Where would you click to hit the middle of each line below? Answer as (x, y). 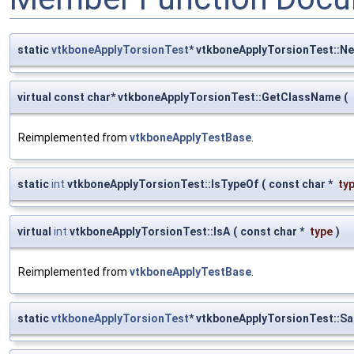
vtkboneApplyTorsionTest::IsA (149, 231)
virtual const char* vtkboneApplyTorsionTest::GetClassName (179, 97)
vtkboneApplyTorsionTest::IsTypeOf (162, 184)
